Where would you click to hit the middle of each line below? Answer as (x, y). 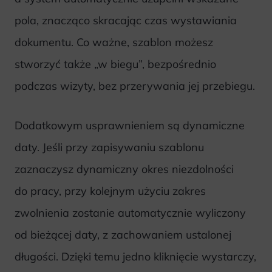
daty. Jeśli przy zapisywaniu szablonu (109, 148)
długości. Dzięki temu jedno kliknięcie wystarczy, (135, 257)
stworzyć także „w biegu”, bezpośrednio (115, 64)
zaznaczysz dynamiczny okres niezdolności (124, 169)
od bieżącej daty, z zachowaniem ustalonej (123, 235)
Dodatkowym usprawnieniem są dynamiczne (130, 126)
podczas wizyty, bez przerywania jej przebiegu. (135, 86)
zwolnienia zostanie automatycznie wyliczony (130, 213)
